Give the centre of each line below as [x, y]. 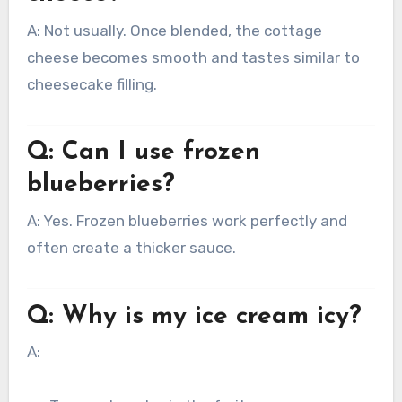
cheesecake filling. [92, 84]
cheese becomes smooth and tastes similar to [193, 57]
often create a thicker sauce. [131, 247]
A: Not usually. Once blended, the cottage [174, 30]
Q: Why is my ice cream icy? [194, 316]
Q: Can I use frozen [143, 153]
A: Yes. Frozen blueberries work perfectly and [187, 220]
